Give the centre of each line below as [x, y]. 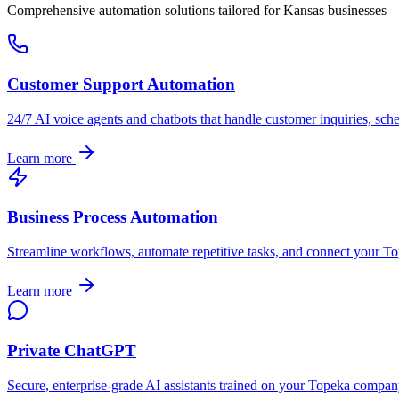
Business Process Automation [113, 217]
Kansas [304, 11]
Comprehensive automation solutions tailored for [145, 11]
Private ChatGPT [72, 350]
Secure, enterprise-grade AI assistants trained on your [158, 385]
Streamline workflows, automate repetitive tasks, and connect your [195, 252]
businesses [355, 11]
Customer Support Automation [121, 84]
